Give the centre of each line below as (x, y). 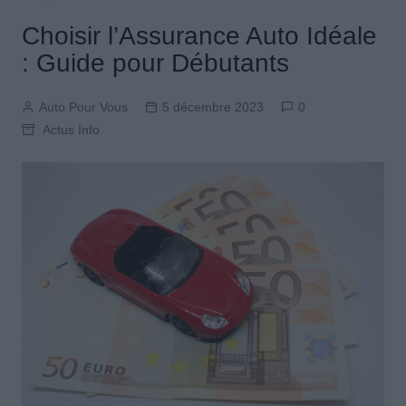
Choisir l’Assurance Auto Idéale (199, 36)
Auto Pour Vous (83, 107)
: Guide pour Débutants (155, 63)
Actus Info (71, 130)
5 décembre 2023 (213, 107)
